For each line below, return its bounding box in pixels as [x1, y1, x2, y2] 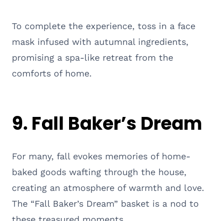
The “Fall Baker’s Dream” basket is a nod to [12, 198, 199, 209]
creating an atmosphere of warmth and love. [12, 182, 204, 193]
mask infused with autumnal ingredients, [12, 36, 188, 47]
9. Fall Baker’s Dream [12, 110, 202, 136]
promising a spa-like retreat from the [12, 52, 173, 63]
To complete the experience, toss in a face [12, 20, 195, 31]
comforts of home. [12, 68, 92, 78]
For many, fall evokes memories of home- [12, 150, 190, 161]
